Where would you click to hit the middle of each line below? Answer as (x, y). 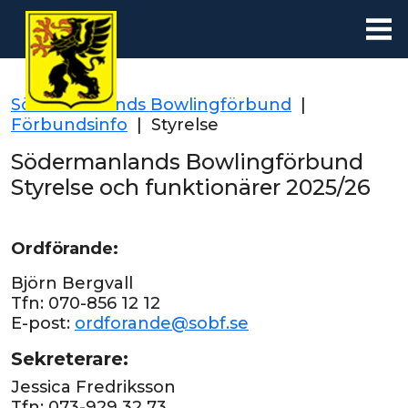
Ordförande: (65, 249)
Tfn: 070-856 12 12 (86, 303)
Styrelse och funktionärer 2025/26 (191, 187)
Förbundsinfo (69, 125)
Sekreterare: (70, 359)
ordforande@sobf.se (162, 323)
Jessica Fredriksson (93, 387)
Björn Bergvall (72, 283)
